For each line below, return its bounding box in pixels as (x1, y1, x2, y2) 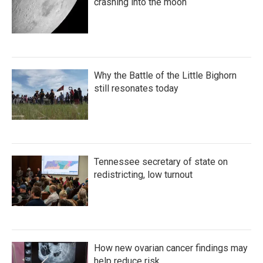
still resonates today (94, 83, 178, 94)
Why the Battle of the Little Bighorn (94, 70, 237, 81)
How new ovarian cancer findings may (94, 242, 248, 254)
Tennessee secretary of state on (94, 156, 228, 167)
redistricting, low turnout (94, 169, 193, 180)
